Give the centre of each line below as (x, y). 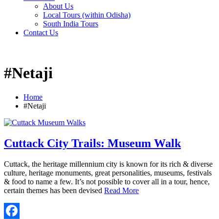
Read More (121, 190)
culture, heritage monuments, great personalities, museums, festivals (108, 173)
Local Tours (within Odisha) (87, 15)
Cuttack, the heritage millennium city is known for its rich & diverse (108, 164)
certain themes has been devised (54, 190)
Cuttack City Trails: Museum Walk (92, 143)
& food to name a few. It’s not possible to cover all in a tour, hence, (107, 181)
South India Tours (71, 24)
